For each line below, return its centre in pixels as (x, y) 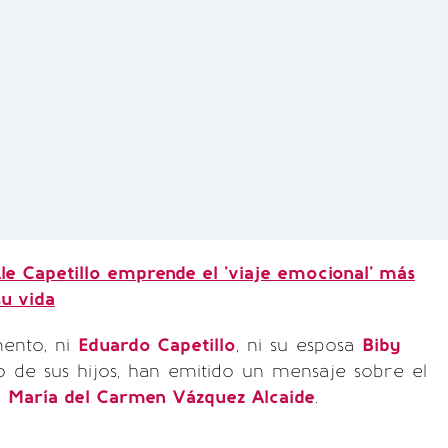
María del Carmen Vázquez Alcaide (161, 397)
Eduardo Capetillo (157, 345)
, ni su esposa (299, 345)
